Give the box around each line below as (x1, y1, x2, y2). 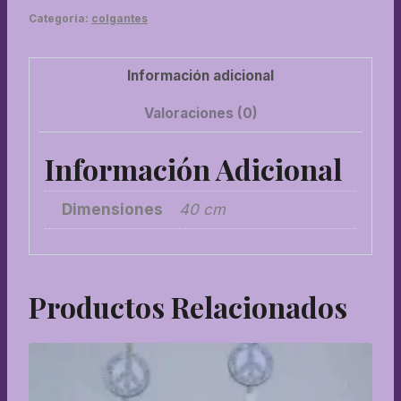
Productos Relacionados (29, 286, 347, 326)
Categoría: (29, 12, 91, 26)
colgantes (91, 12, 148, 26)
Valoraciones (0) (143, 105, 258, 123)
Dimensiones (61, 200, 163, 219)
